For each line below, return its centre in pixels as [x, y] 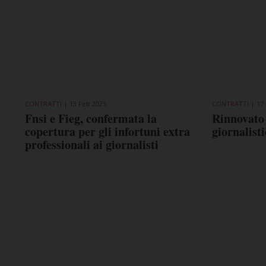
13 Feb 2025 [88, 103]
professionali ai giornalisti [92, 144]
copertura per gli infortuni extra [107, 131]
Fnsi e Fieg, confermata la [91, 118]
